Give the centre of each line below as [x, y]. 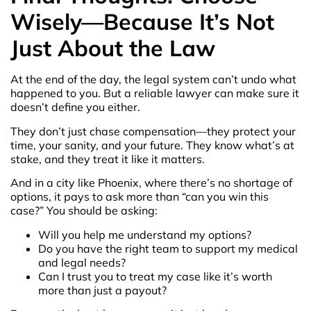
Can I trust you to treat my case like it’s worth [155, 276]
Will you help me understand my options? [145, 234]
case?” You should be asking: [84, 211]
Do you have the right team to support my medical [168, 248]
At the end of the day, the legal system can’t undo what [153, 79]
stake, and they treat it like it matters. [108, 159]
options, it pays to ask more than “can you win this [140, 197]
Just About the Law [113, 48]
